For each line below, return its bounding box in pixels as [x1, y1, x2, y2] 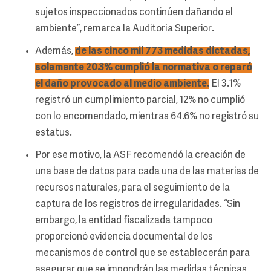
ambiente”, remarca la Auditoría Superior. [35, 24, 214, 34]
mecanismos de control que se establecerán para [35, 248, 250, 258]
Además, [35, 46, 75, 56]
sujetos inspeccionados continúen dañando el [35, 7, 233, 18]
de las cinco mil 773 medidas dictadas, [75, 46, 250, 56]
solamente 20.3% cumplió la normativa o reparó [35, 62, 252, 73]
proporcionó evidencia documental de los [35, 232, 213, 242]
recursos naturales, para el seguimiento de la [35, 183, 230, 193]
